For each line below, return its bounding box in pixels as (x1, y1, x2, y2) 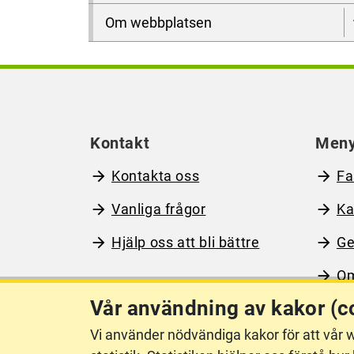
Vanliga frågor (111, 201, 206, 217)
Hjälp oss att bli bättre (111, 234, 260, 250)
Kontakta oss (111, 168, 200, 184)
